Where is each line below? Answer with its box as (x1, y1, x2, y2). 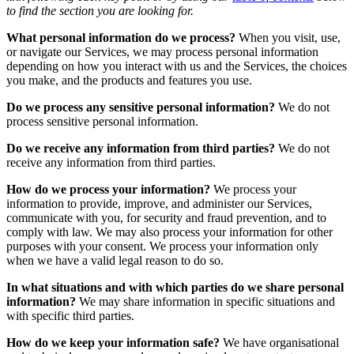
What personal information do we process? (6, 31, 235, 45)
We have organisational (220, 336, 339, 350)
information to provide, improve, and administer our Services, (6, 197, 312, 211)
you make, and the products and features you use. (6, 73, 252, 88)
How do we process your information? (6, 183, 210, 197)
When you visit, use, (235, 31, 341, 45)
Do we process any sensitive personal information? (6, 100, 275, 115)
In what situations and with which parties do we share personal (6, 281, 344, 295)
